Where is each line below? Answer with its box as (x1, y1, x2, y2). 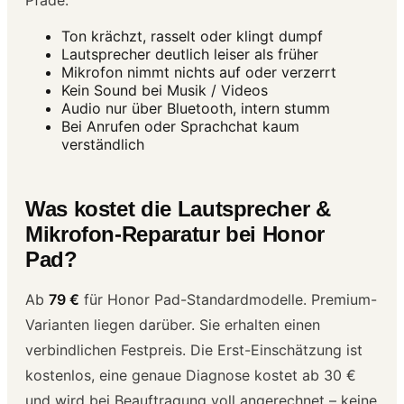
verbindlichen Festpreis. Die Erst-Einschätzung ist (25, 340, 363, 359)
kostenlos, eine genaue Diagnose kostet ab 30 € (25, 365, 356, 384)
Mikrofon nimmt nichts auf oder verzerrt (61, 62, 336, 81)
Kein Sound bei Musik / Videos (61, 80, 268, 99)
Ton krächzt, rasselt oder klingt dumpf (61, 26, 323, 45)
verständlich (61, 134, 144, 153)
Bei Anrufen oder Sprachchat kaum (61, 116, 299, 135)
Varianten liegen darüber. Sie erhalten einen (25, 315, 320, 334)
